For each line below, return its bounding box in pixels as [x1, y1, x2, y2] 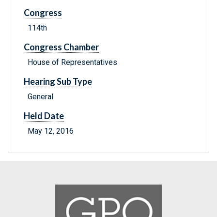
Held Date [24, 110, 64, 122]
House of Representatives [28, 58, 117, 67]
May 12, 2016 [28, 126, 74, 136]
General [28, 92, 53, 102]
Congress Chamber [24, 42, 99, 53]
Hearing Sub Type [24, 76, 92, 87]
